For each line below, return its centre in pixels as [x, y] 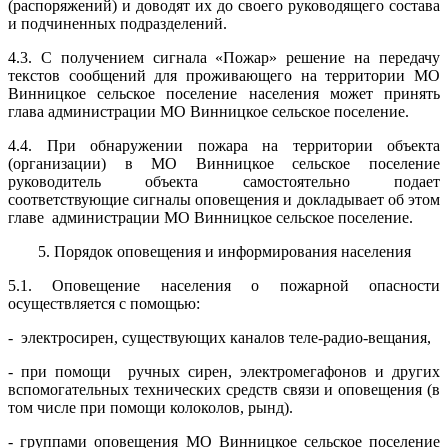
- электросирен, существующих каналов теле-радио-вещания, [219, 337]
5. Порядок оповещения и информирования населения [224, 251]
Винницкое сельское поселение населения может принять [224, 93]
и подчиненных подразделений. [117, 23]
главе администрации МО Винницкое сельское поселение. [210, 217]
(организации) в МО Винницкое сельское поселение [224, 163]
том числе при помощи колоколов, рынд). [150, 407]
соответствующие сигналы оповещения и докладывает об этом [224, 199]
